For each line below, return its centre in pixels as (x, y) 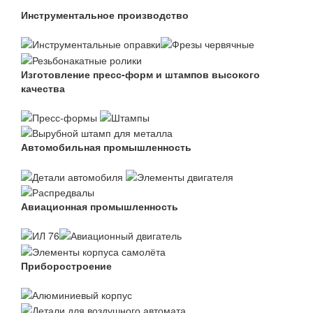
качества (43, 88)
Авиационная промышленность (100, 206)
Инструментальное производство (105, 15)
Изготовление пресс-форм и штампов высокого (140, 74)
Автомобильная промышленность (106, 147)
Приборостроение (66, 265)
